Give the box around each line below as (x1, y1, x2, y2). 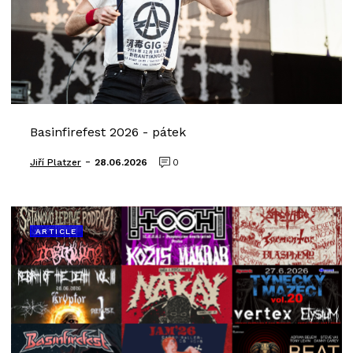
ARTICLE (35, 227, 77, 236)
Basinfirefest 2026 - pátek (30, 124, 186, 139)
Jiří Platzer (30, 157, 81, 168)
